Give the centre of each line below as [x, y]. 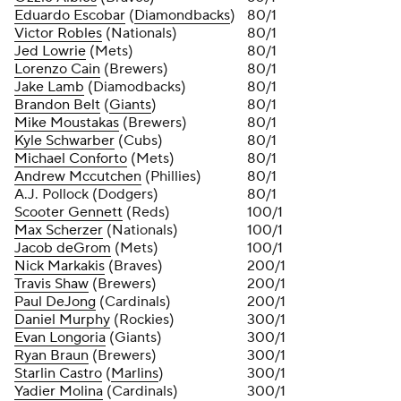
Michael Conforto [71, 158]
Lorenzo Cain [57, 69]
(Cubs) [139, 141]
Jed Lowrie [50, 51]
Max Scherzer [59, 230]
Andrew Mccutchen [78, 176]
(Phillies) [171, 176]
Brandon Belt [57, 105]
